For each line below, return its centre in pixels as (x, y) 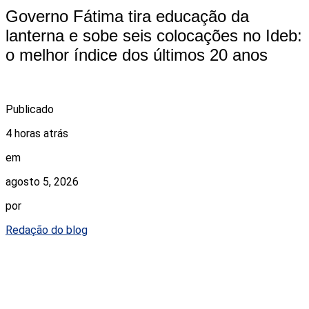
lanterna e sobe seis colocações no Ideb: (154, 36)
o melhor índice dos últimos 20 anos (137, 55)
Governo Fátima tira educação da (127, 17)
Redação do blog (47, 230)
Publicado (30, 110)
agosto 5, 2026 (42, 182)
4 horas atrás (37, 134)
